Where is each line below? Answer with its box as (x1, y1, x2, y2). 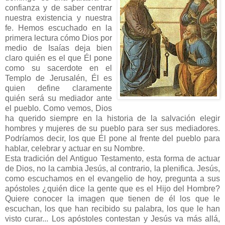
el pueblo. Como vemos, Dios (5, 103, 112, 113)
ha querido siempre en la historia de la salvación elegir (5, 114, 220, 123)
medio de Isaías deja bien (5, 43, 112, 52)
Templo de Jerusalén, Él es (5, 73, 112, 82)
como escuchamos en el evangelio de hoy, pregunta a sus (5, 174, 220, 183)
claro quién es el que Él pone (5, 53, 112, 62)
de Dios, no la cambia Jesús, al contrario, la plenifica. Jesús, (5, 164, 220, 173)
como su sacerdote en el (5, 63, 112, 72)
